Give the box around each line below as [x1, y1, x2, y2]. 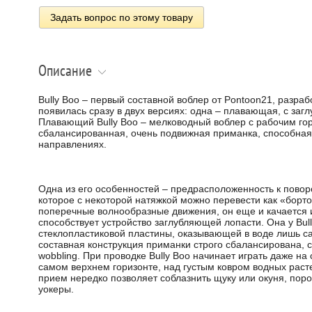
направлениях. [38, 138, 107, 150]
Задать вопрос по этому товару [49, 12, 193, 24]
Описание [38, 62, 92, 80]
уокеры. [38, 283, 74, 295]
